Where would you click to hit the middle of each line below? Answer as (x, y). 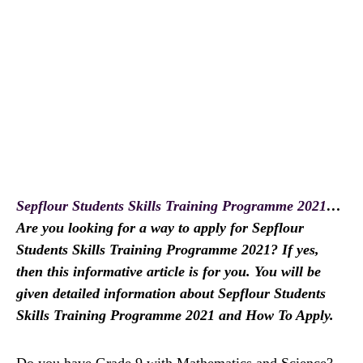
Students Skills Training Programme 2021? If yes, (168, 250)
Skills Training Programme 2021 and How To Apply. (175, 316)
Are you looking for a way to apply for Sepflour (160, 228)
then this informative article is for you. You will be (169, 272)
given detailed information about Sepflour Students (171, 294)
